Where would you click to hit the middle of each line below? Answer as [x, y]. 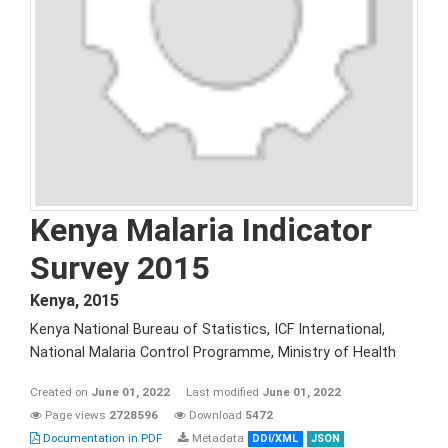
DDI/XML [275, 438]
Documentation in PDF [101, 438]
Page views [75, 415]
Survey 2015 [119, 268]
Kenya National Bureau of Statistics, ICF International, [207, 329]
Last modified [224, 392]
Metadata [216, 438]
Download [215, 415]
